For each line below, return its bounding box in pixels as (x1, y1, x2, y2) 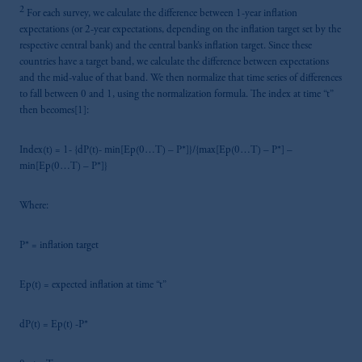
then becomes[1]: (19, 106, 89, 117)
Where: (19, 201, 48, 213)
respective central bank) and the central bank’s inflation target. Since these (19, 41, 312, 53)
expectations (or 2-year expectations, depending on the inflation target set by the (19, 25, 341, 36)
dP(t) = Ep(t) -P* (19, 320, 88, 331)
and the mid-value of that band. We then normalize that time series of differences (19, 74, 342, 85)
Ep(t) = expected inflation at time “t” (19, 280, 166, 292)
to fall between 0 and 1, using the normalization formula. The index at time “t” (19, 90, 334, 101)
